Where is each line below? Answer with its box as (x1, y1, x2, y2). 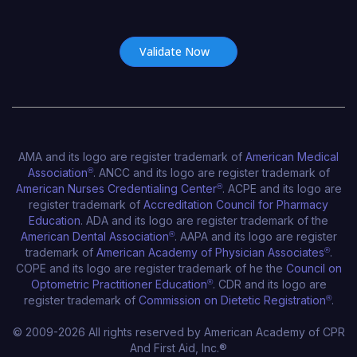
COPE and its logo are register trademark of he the (15, 261, 286, 275)
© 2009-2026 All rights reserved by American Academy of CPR (12, 324, 345, 339)
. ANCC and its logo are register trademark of (92, 165, 330, 179)
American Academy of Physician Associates (96, 245, 324, 259)
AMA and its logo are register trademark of (18, 149, 245, 163)
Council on (285, 261, 342, 275)
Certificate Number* (126, 13, 231, 27)
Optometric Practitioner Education (30, 277, 207, 291)
